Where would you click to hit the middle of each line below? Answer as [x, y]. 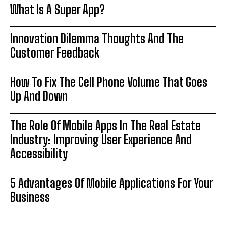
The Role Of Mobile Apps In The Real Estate [105, 126]
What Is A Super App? [58, 10]
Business [30, 197]
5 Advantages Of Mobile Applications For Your [112, 183]
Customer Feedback [55, 53]
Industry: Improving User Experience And [101, 140]
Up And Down [39, 96]
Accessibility [39, 154]
